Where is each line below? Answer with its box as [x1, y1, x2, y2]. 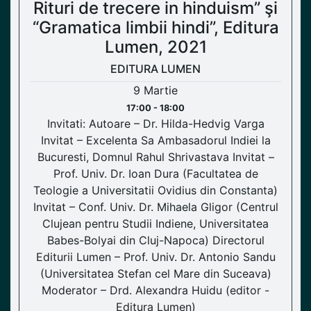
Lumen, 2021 [104, 37, 207, 58]
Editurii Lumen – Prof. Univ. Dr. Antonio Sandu [35, 250, 276, 264]
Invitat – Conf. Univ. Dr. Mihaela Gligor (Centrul [33, 200, 278, 215]
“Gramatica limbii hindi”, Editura [32, 17, 279, 38]
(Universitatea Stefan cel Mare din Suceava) [40, 267, 271, 281]
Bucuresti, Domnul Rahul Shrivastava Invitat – [37, 150, 274, 165]
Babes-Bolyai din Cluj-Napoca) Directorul [47, 233, 264, 248]
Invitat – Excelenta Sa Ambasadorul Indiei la [40, 133, 271, 148]
